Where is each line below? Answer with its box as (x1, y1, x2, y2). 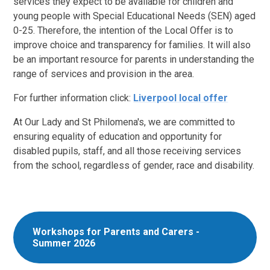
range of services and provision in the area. (13, 68, 195, 80)
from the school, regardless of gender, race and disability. (13, 160, 255, 172)
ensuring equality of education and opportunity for (13, 131, 222, 143)
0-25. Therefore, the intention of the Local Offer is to (13, 25, 234, 37)
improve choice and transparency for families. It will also (13, 39, 251, 51)
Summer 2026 (33, 237, 96, 250)
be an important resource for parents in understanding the (13, 54, 255, 66)
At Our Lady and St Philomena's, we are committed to (13, 116, 236, 128)
